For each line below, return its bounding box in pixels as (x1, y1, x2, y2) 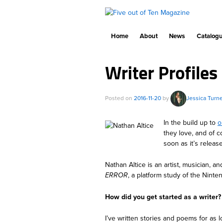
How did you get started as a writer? (105, 192, 221, 201)
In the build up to (164, 118, 218, 127)
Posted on (105, 94, 134, 102)
